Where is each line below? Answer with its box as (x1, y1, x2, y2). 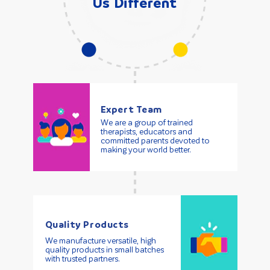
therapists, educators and (100, 127, 192, 136)
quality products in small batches (45, 245, 164, 254)
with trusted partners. (45, 254, 120, 263)
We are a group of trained (100, 118, 193, 127)
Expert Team (100, 104, 163, 115)
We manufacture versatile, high (45, 236, 156, 245)
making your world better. (100, 145, 191, 154)
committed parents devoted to (100, 136, 210, 145)
